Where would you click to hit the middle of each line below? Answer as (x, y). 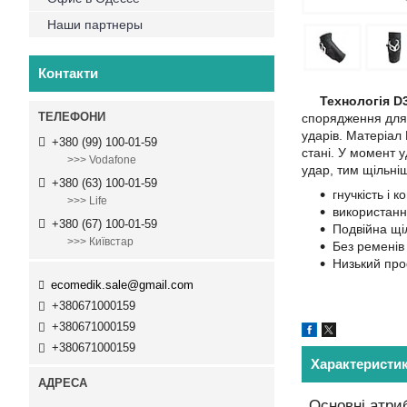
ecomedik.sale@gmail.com (122, 284)
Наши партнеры (95, 25)
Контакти (68, 73)
